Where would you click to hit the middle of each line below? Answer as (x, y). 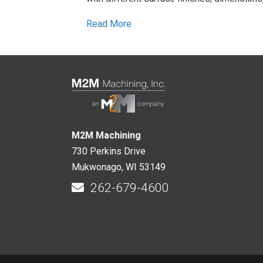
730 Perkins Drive (109, 151)
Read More (109, 24)
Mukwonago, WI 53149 (119, 167)
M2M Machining (106, 135)
